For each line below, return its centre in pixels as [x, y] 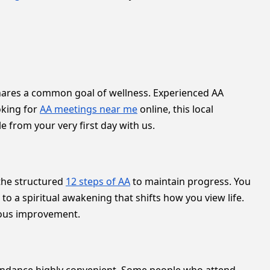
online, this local [175, 109]
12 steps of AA [98, 181]
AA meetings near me [89, 109]
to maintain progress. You [190, 181]
